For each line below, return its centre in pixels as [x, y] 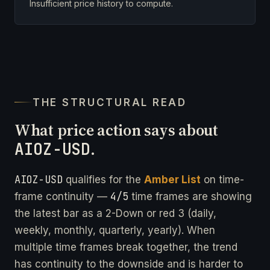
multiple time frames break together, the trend [126, 247]
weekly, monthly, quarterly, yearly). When [115, 230]
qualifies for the [103, 179]
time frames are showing [190, 196]
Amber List [172, 179]
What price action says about [116, 130]
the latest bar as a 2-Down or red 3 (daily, [115, 213]
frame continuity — [62, 196]
